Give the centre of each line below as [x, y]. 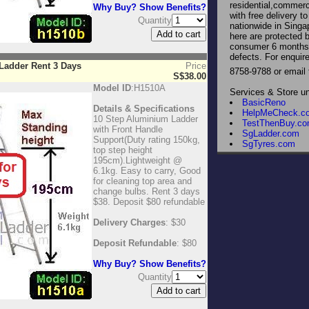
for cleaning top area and [142, 181]
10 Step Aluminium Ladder [146, 119]
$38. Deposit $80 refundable [149, 202]
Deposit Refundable [135, 243]
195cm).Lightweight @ [138, 160]
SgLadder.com [271, 133]
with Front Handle [128, 129]
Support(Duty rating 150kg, [147, 140]
